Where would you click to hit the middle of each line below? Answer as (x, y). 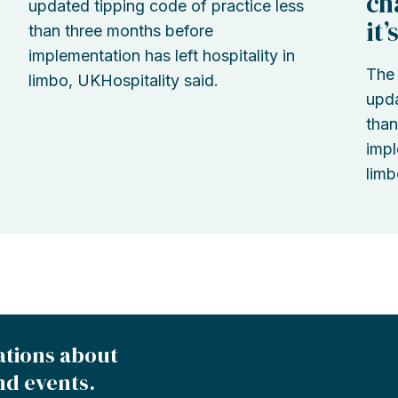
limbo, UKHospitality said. (123, 81)
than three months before (120, 31)
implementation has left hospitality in (161, 56)
